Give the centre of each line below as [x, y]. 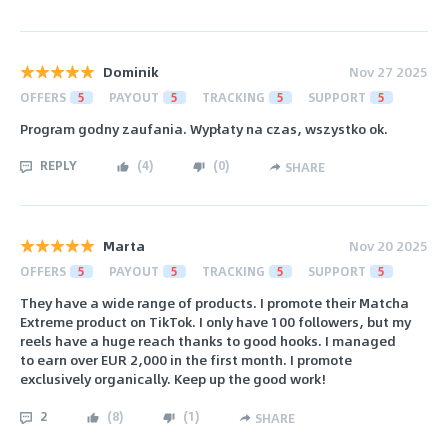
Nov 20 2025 [388, 246]
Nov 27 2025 [388, 71]
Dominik [131, 71]
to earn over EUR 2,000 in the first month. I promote [186, 360]
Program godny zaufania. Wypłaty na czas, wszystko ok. [204, 128]
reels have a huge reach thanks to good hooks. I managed [208, 341]
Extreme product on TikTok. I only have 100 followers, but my [215, 322]
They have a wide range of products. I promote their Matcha [214, 303]
